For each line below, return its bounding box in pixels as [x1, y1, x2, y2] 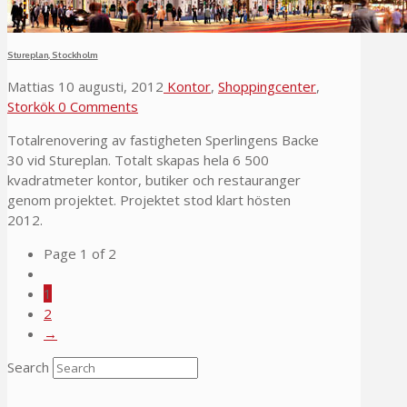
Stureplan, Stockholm [7, 48, 98, 60]
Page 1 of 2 [44, 243, 116, 263]
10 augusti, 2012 [55, 76, 164, 95]
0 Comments [55, 96, 138, 115]
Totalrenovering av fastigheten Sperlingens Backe [7, 130, 319, 149]
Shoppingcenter [218, 76, 316, 95]
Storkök [7, 96, 55, 115]
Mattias [7, 76, 55, 95]
